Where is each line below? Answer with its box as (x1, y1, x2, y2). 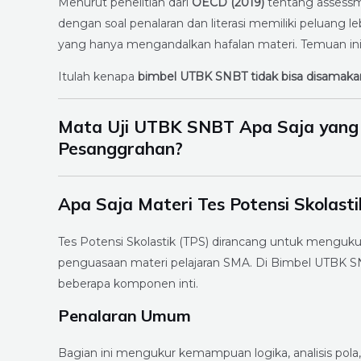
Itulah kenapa (58, 69, 138, 85)
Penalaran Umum (58, 305, 191, 326)
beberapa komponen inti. (58, 276, 198, 292)
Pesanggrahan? (58, 138, 183, 160)
